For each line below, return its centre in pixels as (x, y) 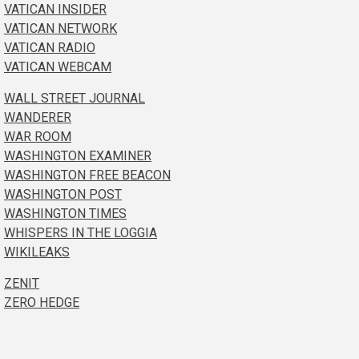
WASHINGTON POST (63, 194)
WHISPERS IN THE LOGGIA (81, 232)
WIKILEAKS (37, 252)
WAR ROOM (38, 136)
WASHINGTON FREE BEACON (87, 175)
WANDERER (38, 117)
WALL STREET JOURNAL (75, 98)
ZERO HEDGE (42, 302)
